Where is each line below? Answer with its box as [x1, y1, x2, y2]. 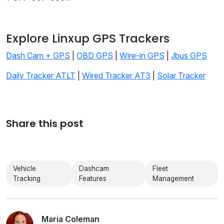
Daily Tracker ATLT [6, 70, 75, 81]
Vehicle [13, 164, 36, 173]
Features [79, 174, 107, 183]
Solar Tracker [157, 70, 205, 81]
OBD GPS [76, 50, 113, 61]
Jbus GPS [171, 50, 207, 61]
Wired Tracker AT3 [82, 70, 150, 81]
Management [152, 174, 194, 183]
